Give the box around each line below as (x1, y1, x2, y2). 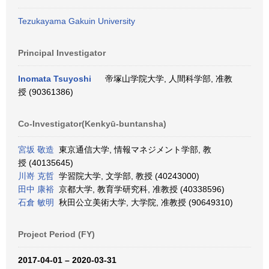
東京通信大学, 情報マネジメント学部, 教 (54, 145, 211, 154)
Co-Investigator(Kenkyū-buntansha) (18, 119, 166, 128)
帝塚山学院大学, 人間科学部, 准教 (100, 74, 232, 83)
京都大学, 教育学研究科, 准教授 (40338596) (54, 184, 225, 194)
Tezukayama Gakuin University (18, 16, 135, 26)
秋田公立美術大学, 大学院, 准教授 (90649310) (54, 198, 233, 207)
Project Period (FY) (18, 229, 95, 239)
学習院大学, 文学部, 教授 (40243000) (54, 171, 199, 181)
